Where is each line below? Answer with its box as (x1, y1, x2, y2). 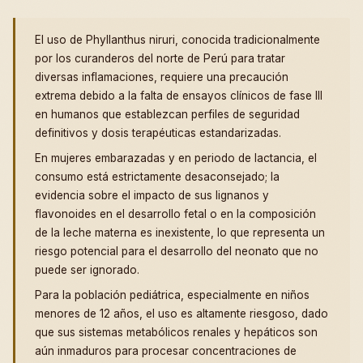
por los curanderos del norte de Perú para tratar (35, 51, 285, 65)
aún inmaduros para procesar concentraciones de (35, 344, 297, 357)
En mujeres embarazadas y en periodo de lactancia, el (35, 151, 317, 164)
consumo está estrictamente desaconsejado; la (35, 169, 280, 183)
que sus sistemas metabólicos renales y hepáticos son (35, 325, 318, 339)
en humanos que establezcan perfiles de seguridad (35, 107, 300, 121)
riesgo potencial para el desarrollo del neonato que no (35, 244, 318, 258)
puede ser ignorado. (35, 263, 139, 276)
